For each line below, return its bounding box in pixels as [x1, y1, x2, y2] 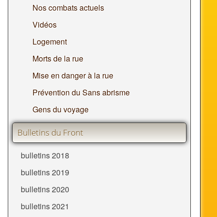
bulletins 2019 [20, 167, 69, 178]
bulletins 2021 [20, 201, 69, 212]
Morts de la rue [32, 53, 83, 64]
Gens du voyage [32, 104, 89, 115]
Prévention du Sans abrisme [32, 87, 130, 98]
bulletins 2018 [20, 150, 69, 161]
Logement [32, 36, 67, 47]
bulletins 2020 [20, 184, 69, 195]
